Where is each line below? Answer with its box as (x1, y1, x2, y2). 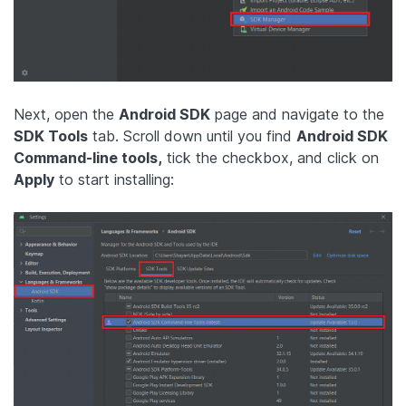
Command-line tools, (14, 149, 162, 168)
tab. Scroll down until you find (88, 127, 296, 146)
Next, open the (14, 105, 119, 124)
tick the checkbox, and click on (162, 149, 379, 168)
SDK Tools (14, 127, 88, 146)
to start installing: (54, 170, 174, 189)
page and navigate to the (210, 105, 384, 124)
